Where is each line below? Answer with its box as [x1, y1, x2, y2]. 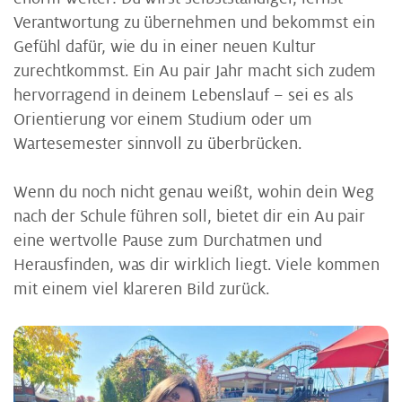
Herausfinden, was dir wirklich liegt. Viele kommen [13, 255, 380, 274]
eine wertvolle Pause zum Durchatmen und [13, 231, 322, 249]
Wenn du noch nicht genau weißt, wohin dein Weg [13, 182, 374, 201]
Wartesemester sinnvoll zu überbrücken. [13, 134, 301, 153]
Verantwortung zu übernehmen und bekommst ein [13, 13, 375, 31]
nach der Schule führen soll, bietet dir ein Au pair [13, 206, 366, 225]
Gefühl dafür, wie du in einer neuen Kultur [13, 37, 316, 56]
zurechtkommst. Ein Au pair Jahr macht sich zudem [13, 61, 377, 80]
